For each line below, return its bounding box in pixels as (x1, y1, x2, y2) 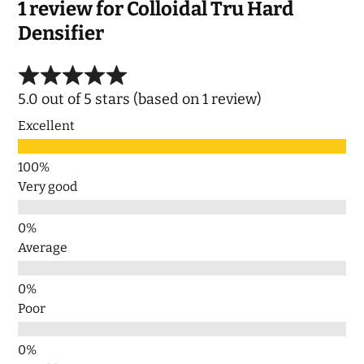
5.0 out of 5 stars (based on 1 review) (18, 89, 262, 108)
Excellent (18, 117, 76, 133)
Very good (18, 178, 78, 194)
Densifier (18, 21, 105, 45)
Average (18, 239, 68, 255)
